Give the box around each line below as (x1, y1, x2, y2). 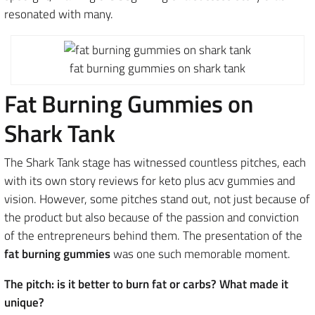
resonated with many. (4, 4, 113, 23)
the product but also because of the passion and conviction (4, 207, 299, 226)
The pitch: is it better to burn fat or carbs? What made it (4, 274, 288, 293)
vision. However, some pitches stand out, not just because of (4, 189, 310, 208)
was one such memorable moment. (110, 244, 290, 263)
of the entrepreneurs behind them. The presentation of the (4, 226, 302, 245)
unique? (4, 292, 44, 311)
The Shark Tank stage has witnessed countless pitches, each (4, 153, 306, 172)
